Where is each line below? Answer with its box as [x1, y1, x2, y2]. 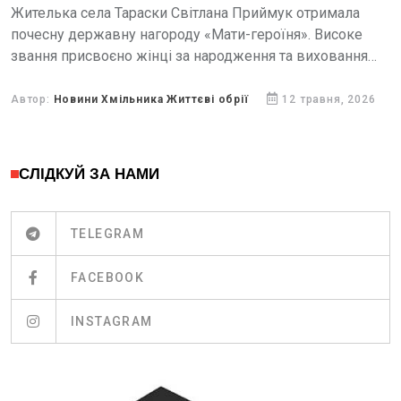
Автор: [11, 93, 54, 106]
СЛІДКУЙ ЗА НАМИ [19, 166, 159, 183]
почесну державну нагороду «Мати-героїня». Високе [11, 26, 363, 43]
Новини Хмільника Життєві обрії [53, 93, 249, 106]
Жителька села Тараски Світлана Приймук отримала [11, 4, 360, 21]
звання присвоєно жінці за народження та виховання [11, 47, 368, 64]
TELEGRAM [71, 226, 145, 241]
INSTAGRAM [71, 313, 153, 328]
